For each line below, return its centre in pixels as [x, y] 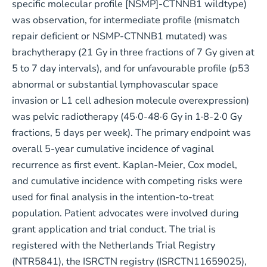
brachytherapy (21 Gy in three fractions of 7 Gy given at [133, 52]
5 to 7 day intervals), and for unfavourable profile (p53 [131, 68]
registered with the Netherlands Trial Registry [113, 245]
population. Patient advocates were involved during [125, 213]
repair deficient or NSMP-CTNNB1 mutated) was [119, 36]
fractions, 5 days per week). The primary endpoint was [131, 132]
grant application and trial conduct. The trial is [114, 229]
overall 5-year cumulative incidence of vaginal [113, 148]
